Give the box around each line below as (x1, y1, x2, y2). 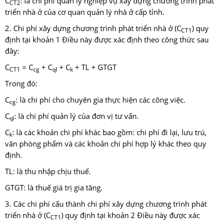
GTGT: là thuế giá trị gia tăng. (5, 183, 103, 193)
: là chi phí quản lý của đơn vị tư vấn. (14, 111, 139, 122)
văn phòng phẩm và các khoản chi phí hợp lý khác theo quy (5, 139, 206, 149)
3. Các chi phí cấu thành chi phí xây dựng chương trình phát (5, 199, 207, 210)
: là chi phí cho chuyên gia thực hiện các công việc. (16, 95, 185, 106)
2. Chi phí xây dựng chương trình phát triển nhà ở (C (5, 23, 181, 34)
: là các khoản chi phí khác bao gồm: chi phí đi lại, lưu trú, (12, 127, 207, 138)
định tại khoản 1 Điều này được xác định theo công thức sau (5, 35, 209, 45)
